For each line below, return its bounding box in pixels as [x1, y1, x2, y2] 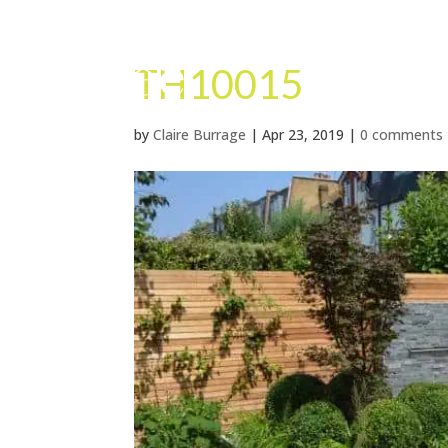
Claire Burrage [153, 125, 247, 144]
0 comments [360, 125, 444, 144]
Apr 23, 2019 [262, 125, 345, 144]
